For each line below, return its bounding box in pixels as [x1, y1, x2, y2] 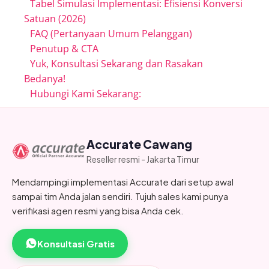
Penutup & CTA [30, 41, 98, 55]
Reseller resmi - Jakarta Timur [86, 153, 199, 165]
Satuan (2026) [24, 11, 86, 25]
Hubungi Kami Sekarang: [30, 86, 141, 100]
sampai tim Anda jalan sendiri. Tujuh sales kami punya [12, 190, 228, 202]
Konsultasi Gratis [37, 237, 115, 249]
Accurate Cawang [86, 136, 192, 151]
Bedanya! [24, 71, 65, 85]
